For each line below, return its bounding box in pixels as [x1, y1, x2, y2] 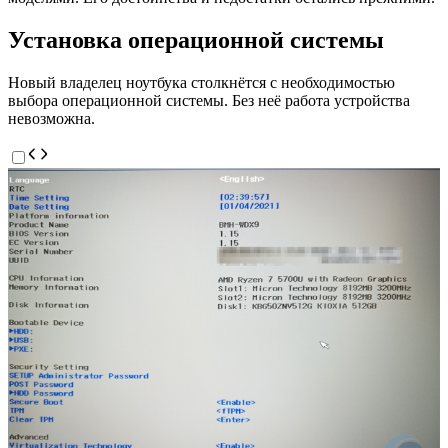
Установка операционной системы [8, 26, 384, 53]
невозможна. [8, 109, 95, 127]
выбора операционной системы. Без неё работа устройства [8, 91, 410, 109]
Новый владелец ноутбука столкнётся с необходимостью [8, 73, 395, 91]
